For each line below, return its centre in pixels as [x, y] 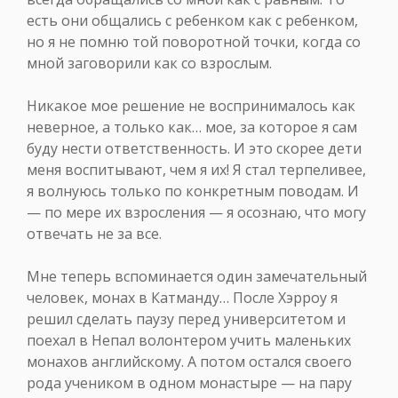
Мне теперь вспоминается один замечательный [197, 277]
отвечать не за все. [94, 234]
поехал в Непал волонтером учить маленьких [189, 341]
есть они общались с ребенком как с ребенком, [192, 21]
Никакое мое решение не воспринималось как [191, 106]
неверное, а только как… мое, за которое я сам [192, 127]
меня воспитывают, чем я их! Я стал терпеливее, [196, 170]
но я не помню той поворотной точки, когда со [194, 42]
